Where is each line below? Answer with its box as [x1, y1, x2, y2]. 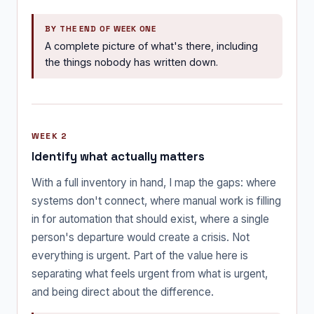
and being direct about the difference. [32, 285, 214, 299]
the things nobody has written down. [45, 55, 218, 68]
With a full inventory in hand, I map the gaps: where [32, 175, 276, 189]
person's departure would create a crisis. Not [32, 230, 250, 244]
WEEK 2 [32, 130, 68, 142]
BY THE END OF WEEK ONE [45, 23, 157, 34]
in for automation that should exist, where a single [32, 212, 269, 226]
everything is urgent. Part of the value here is [32, 248, 248, 262]
